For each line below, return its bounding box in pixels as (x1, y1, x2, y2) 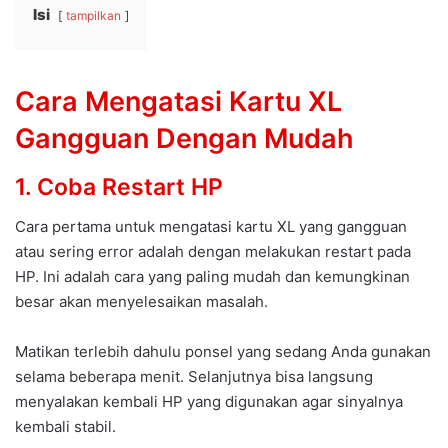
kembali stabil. (15, 417, 116, 437)
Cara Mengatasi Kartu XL (15, 85, 342, 119)
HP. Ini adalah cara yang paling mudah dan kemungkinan (15, 267, 410, 287)
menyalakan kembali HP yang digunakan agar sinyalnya (15, 392, 403, 412)
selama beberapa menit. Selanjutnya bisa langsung (15, 367, 373, 387)
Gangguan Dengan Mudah (15, 122, 354, 156)
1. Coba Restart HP (15, 172, 223, 201)
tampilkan (66, 8, 121, 24)
